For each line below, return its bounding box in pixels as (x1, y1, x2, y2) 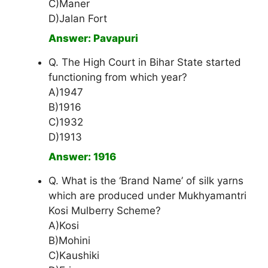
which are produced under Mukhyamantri (48, 190, 246, 202)
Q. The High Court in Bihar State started (48, 56, 241, 69)
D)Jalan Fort (48, 13, 107, 25)
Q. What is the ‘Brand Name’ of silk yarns (48, 175, 243, 187)
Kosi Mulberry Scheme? (48, 205, 161, 217)
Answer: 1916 (48, 151, 116, 163)
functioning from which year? (48, 71, 187, 84)
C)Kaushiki (48, 249, 99, 262)
